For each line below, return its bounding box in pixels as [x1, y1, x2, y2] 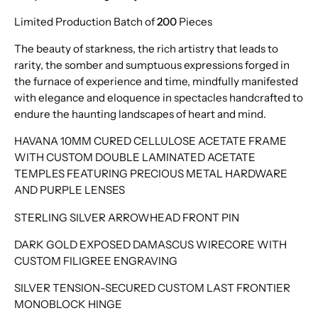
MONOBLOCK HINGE [14, 297, 122, 311]
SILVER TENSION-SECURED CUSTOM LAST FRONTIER [14, 280, 290, 295]
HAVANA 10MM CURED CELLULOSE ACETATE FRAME [14, 134, 287, 148]
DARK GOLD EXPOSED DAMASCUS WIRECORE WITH [14, 237, 287, 251]
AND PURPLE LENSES [14, 183, 125, 197]
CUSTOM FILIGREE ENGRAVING [14, 253, 177, 268]
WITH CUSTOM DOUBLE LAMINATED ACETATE [14, 150, 256, 165]
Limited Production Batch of [14, 14, 157, 28]
